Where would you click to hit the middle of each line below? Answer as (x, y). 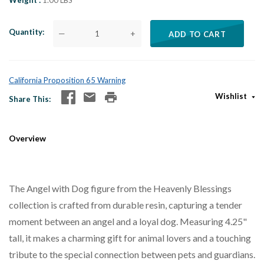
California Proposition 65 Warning (67, 80)
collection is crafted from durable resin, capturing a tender (126, 204)
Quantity (26, 32)
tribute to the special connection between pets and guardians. (132, 254)
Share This (29, 99)
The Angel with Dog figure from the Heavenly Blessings (120, 188)
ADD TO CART (197, 34)
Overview (27, 138)
